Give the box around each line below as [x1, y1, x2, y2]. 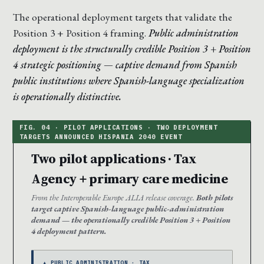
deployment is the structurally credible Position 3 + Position [13, 42, 251, 56]
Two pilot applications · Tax [31, 150, 197, 168]
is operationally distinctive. [13, 90, 121, 104]
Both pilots [196, 192, 233, 203]
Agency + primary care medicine [31, 170, 228, 188]
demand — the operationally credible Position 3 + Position [31, 214, 230, 226]
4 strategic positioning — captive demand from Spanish [13, 58, 237, 72]
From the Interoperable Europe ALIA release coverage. [31, 192, 196, 203]
